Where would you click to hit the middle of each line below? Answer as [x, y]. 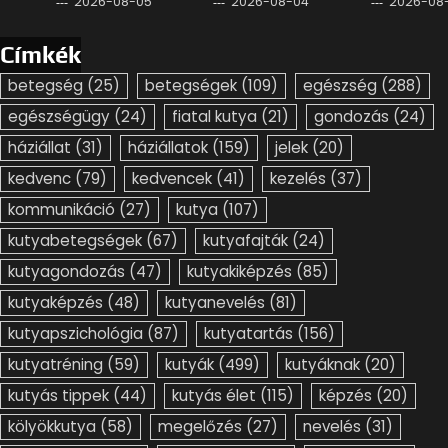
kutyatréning [55, 365]
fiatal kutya [214, 117]
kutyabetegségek [75, 241]
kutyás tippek [58, 396]
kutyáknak [322, 365]
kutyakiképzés [239, 272]
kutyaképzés [55, 303]
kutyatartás [248, 334]
